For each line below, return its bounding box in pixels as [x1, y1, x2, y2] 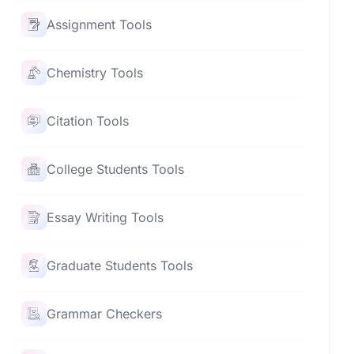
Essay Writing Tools [47, 209, 164, 225]
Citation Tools [47, 112, 130, 129]
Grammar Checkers [47, 305, 163, 322]
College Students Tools [47, 160, 185, 177]
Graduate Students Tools [47, 257, 194, 273]
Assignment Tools [47, 16, 153, 32]
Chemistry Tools [47, 64, 144, 81]
